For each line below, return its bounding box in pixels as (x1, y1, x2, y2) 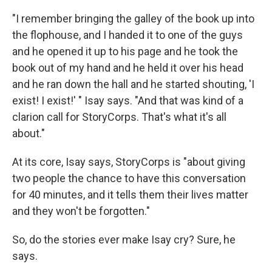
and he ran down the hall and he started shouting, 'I (12, 78, 254, 91)
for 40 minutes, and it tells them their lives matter (12, 188, 248, 202)
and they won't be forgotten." (12, 205, 150, 218)
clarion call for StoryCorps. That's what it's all (12, 110, 226, 124)
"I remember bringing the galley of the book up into (12, 12, 254, 25)
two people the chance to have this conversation (12, 172, 246, 185)
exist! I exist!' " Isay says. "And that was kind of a (12, 94, 243, 107)
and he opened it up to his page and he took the (12, 45, 238, 58)
